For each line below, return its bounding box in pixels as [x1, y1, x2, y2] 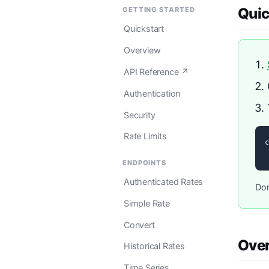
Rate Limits [124, 131, 167, 142]
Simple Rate [124, 198, 170, 208]
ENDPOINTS [122, 158, 167, 167]
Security [124, 109, 156, 120]
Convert [124, 219, 155, 230]
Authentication [124, 88, 181, 98]
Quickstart [124, 23, 165, 34]
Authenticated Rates [124, 177, 204, 187]
